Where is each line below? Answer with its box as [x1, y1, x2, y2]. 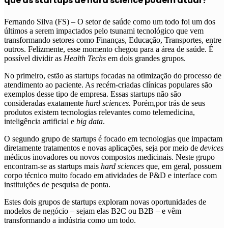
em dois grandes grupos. [106, 54, 186, 63]
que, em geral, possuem [144, 162, 221, 171]
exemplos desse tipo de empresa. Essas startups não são [4, 90, 181, 99]
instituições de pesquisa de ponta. [4, 180, 110, 189]
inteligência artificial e [4, 117, 76, 126]
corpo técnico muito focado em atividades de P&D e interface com [4, 171, 217, 180]
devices [200, 144, 223, 153]
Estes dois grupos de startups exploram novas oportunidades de [4, 197, 206, 207]
